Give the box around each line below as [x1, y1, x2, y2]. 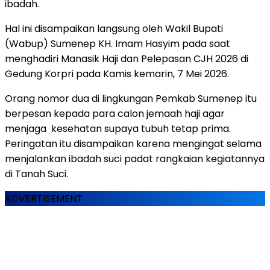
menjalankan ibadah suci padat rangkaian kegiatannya [5, 151, 265, 166]
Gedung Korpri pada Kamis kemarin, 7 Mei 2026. [5, 66, 229, 81]
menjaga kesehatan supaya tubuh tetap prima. [5, 121, 231, 136]
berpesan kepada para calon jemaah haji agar [5, 106, 225, 121]
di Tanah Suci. [5, 166, 68, 181]
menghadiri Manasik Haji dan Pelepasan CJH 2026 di [5, 51, 248, 66]
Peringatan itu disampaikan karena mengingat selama [5, 136, 262, 151]
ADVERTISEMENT [5, 191, 83, 206]
